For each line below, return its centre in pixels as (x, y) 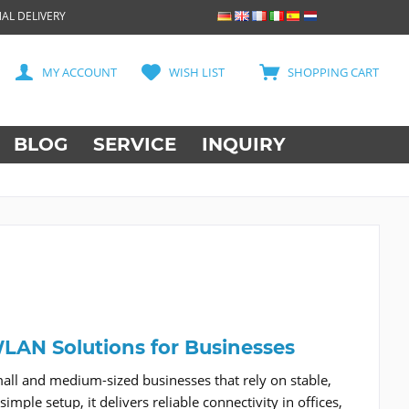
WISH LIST (197, 72)
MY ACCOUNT (79, 72)
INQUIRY (243, 144)
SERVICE (134, 144)
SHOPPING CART (328, 72)
